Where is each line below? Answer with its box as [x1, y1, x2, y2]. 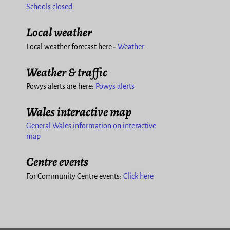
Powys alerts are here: [26, 82, 95, 91]
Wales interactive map [26, 104, 131, 121]
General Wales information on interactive [26, 122, 156, 130]
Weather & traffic [26, 64, 107, 81]
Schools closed [26, 3, 72, 11]
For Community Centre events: [26, 171, 123, 180]
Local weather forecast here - [26, 42, 118, 51]
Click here [123, 171, 154, 180]
